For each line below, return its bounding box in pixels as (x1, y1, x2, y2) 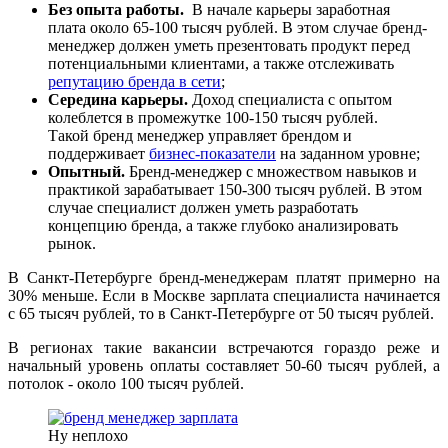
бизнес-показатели (149, 145, 276, 163)
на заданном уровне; (276, 145, 420, 163)
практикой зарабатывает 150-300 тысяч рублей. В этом (48, 181, 422, 199)
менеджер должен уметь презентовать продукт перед (48, 37, 410, 55)
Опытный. (48, 163, 125, 181)
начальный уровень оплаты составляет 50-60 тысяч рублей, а (8, 357, 440, 375)
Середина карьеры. (48, 91, 188, 109)
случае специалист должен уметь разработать (48, 199, 358, 217)
